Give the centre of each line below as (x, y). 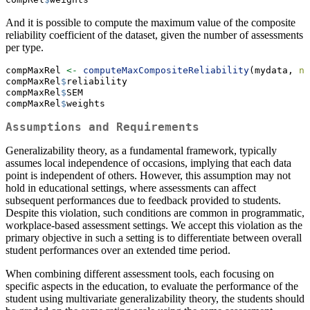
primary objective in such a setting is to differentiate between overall (154, 238)
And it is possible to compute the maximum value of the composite (151, 23)
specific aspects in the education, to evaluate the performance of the (152, 286)
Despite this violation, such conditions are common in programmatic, (155, 213)
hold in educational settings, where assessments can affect (131, 188)
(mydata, (274, 71)
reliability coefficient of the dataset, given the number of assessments (154, 35)
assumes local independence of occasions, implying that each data (148, 163)
